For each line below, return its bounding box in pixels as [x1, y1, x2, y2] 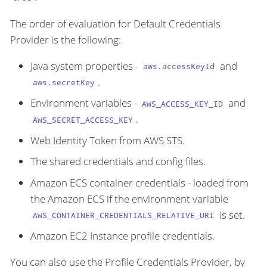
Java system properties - [30, 58, 141, 73]
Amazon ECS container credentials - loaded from [30, 175, 249, 190]
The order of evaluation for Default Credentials [10, 16, 221, 30]
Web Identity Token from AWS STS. [30, 133, 185, 147]
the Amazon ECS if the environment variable [30, 191, 228, 206]
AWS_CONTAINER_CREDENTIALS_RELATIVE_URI [33, 210, 215, 221]
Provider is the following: [10, 32, 121, 46]
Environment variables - [30, 96, 139, 110]
